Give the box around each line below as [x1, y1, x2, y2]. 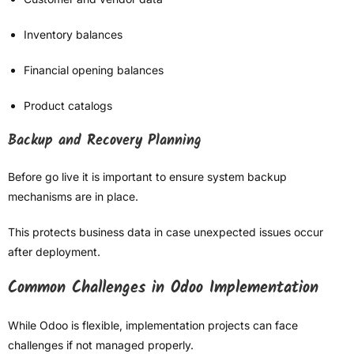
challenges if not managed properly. [8, 338, 194, 352]
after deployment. [8, 245, 100, 259]
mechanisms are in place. [8, 190, 138, 204]
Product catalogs [24, 99, 112, 113]
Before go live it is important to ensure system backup [8, 170, 287, 184]
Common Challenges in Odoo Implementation [8, 276, 318, 302]
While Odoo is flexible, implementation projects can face [8, 318, 298, 333]
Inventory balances [24, 28, 122, 42]
